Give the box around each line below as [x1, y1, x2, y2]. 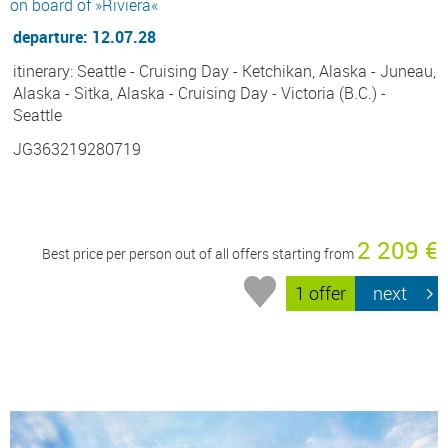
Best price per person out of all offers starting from [42, 243, 357, 263]
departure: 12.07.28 [13, 25, 156, 48]
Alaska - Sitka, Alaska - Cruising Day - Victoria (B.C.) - [13, 81, 386, 104]
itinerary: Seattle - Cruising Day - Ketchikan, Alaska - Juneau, [13, 59, 436, 82]
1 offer [295, 281, 347, 306]
